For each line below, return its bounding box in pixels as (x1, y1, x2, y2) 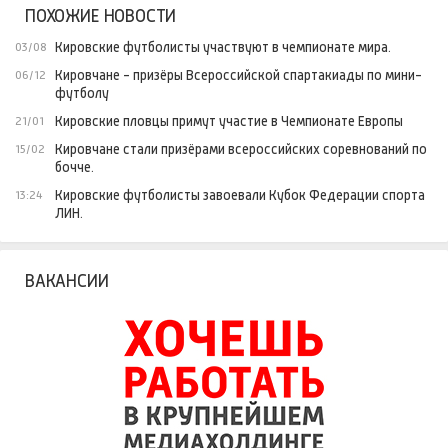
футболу (55, 85, 109, 102)
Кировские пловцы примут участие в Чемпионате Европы (55, 113, 403, 130)
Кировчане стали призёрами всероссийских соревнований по (55, 141, 427, 158)
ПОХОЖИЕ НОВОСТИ (25, 6, 177, 27)
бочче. (55, 159, 94, 176)
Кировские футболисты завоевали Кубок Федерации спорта (55, 187, 425, 204)
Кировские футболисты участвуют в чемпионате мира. (55, 39, 391, 56)
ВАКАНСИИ (25, 271, 109, 292)
